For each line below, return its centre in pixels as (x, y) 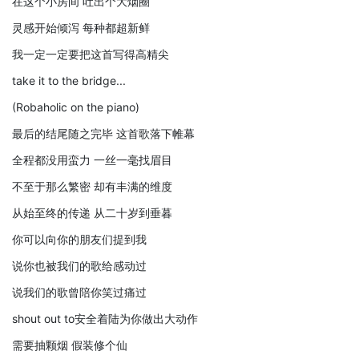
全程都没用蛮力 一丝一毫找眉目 (92, 159)
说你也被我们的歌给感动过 (79, 265)
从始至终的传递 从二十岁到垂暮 (92, 212)
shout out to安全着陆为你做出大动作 (105, 318)
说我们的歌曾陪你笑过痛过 (79, 292)
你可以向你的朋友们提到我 (79, 239)
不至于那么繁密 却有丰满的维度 (92, 186)
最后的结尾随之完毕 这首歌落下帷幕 (103, 133)
